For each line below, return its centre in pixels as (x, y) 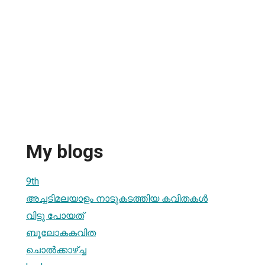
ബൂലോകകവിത (61, 232)
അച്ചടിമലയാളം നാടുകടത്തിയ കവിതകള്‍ (117, 198)
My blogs (65, 152)
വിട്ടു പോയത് (55, 215)
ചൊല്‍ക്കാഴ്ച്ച (56, 250)
